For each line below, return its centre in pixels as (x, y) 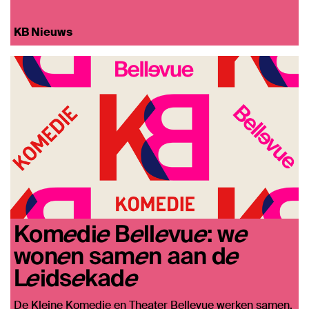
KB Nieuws (43, 32)
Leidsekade (76, 277)
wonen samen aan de (127, 255)
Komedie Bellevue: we (131, 233)
